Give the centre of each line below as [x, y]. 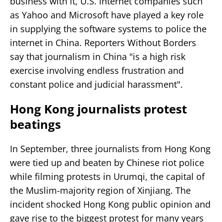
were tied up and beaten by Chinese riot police [107, 162]
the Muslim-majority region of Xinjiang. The [100, 190]
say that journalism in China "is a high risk [98, 56]
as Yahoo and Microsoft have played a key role [107, 15]
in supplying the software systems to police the [108, 28]
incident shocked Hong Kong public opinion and [110, 204]
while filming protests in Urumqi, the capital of [107, 176]
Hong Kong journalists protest [98, 109]
